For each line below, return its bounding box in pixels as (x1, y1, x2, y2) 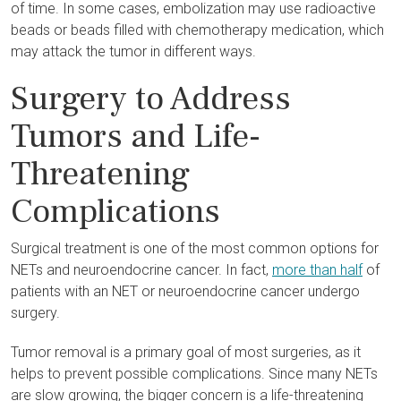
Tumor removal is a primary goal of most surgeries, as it (11, 344, 361, 361)
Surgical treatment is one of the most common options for (11, 240, 379, 257)
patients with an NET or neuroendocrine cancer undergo (11, 283, 360, 300)
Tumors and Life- (11, 115, 260, 158)
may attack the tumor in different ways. (11, 43, 256, 60)
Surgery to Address (11, 77, 291, 121)
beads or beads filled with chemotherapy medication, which (11, 21, 384, 38)
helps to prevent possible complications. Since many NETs (11, 365, 378, 382)
